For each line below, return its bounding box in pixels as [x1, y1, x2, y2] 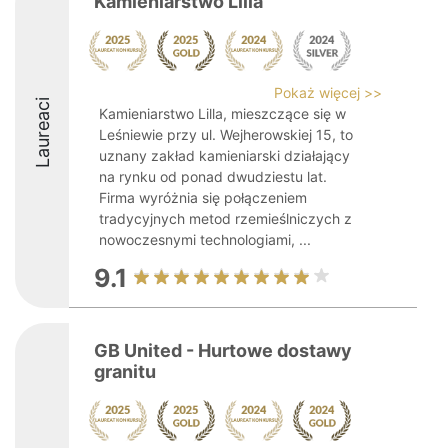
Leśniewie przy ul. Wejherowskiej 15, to [99, 126, 353, 143]
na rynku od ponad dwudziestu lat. [99, 168, 327, 185]
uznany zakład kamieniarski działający [99, 147, 350, 164]
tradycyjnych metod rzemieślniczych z [99, 210, 352, 227]
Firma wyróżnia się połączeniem [99, 189, 307, 206]
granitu [94, 361, 156, 382]
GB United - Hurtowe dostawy [94, 340, 352, 361]
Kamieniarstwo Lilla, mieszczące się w [99, 105, 346, 122]
